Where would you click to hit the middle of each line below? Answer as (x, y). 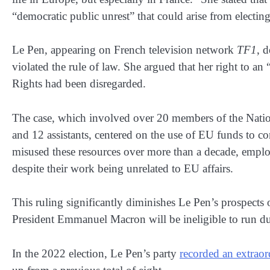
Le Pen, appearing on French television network (124, 50)
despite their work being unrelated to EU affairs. (123, 168)
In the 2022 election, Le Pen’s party (96, 253)
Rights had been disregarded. (79, 84)
